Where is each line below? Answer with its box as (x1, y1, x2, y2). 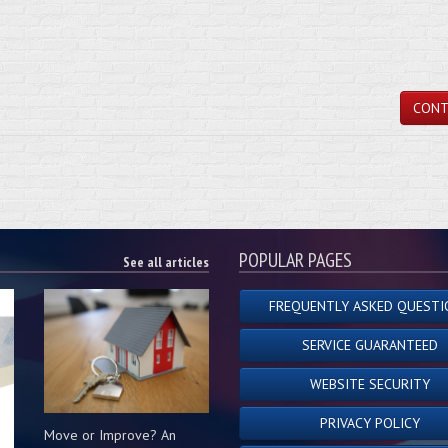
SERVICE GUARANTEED (302, 336, 439, 354)
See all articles (123, 253, 209, 271)
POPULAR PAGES (239, 247, 352, 273)
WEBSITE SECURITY (310, 375, 431, 393)
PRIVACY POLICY (320, 414, 421, 432)
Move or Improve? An (44, 425, 176, 444)
